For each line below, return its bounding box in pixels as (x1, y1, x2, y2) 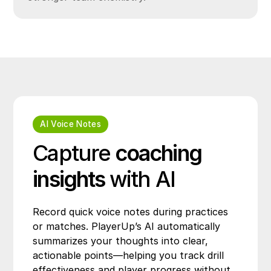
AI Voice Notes (40, 119, 102, 129)
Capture (33, 139, 116, 166)
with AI (105, 165, 175, 192)
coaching (115, 139, 201, 166)
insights (33, 165, 105, 192)
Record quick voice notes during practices (33, 205, 229, 218)
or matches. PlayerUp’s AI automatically (33, 220, 221, 232)
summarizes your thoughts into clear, (33, 234, 209, 247)
